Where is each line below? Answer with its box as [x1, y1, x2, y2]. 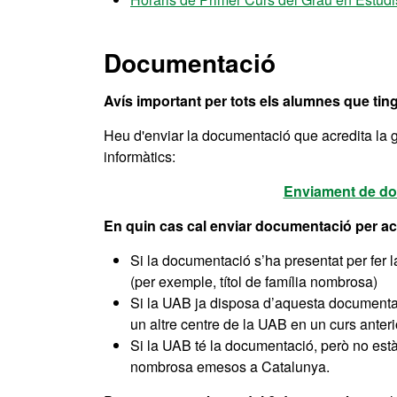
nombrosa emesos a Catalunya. [130, 356, 330, 377]
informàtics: [104, 146, 175, 167]
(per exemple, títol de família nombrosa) [130, 271, 378, 292]
